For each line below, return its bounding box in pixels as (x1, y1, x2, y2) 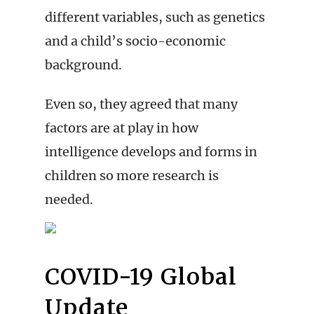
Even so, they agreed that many (45, 96, 238, 112)
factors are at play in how (45, 120, 198, 136)
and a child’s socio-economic (45, 33, 226, 49)
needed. (45, 191, 93, 207)
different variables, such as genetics (45, 9, 265, 25)
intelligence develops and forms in (45, 144, 257, 160)
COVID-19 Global (45, 263, 237, 291)
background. (45, 57, 122, 73)
